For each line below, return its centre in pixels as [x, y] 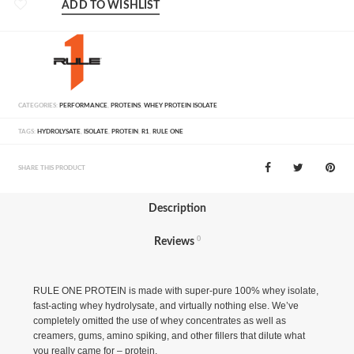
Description [177, 208]
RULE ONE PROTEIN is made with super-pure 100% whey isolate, [175, 290]
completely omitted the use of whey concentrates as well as [159, 320]
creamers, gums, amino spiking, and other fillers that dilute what [169, 335]
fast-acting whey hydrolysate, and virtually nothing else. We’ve [166, 305]
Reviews [174, 241]
